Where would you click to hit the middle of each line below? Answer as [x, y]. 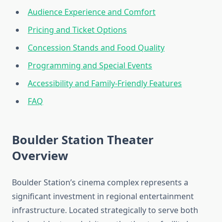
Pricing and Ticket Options [77, 30]
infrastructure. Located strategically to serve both [105, 210]
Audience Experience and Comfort [92, 12]
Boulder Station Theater [83, 140]
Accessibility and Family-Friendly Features [105, 83]
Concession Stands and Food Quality [96, 48]
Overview [40, 156]
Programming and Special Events [90, 66]
